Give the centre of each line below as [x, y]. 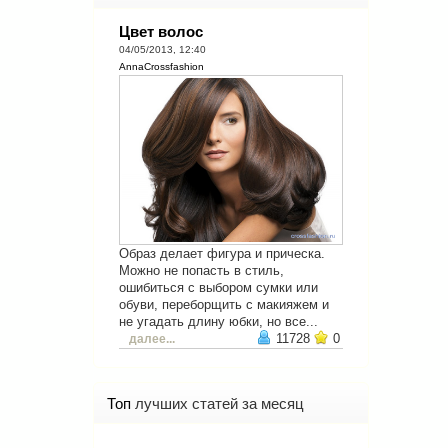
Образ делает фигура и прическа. [222, 253]
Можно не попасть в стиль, [201, 270]
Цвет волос [161, 31]
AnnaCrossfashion [161, 66]
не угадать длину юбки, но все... [218, 321]
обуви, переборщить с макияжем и [224, 304]
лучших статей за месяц [219, 403]
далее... [152, 338]
